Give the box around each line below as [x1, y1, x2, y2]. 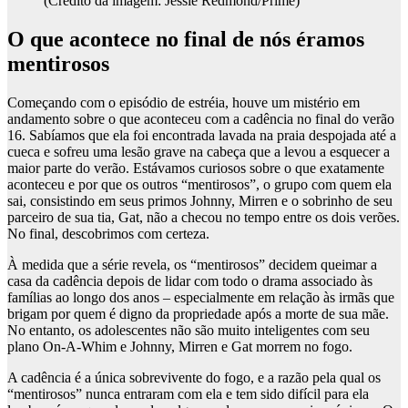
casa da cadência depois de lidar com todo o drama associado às [7, 273, 372, 290]
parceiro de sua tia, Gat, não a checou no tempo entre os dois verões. [7, 209, 400, 226]
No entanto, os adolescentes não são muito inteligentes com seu [7, 322, 370, 339]
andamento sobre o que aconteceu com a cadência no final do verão [7, 111, 394, 127]
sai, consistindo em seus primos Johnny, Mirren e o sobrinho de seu [7, 193, 393, 209]
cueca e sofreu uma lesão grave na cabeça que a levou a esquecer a [7, 144, 390, 160]
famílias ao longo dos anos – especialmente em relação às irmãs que [7, 290, 394, 306]
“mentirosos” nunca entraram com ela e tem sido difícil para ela [7, 386, 369, 403]
